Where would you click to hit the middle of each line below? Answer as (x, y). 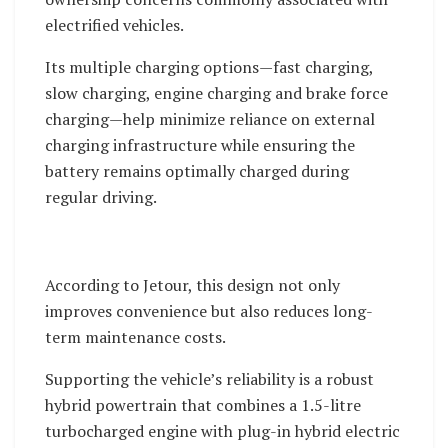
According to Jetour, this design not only (192, 284)
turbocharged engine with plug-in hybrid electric (222, 430)
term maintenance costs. (135, 336)
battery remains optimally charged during (197, 170)
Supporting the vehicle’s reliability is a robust (209, 378)
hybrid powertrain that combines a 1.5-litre (203, 404)
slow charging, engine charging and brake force (216, 92)
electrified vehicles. (114, 24)
